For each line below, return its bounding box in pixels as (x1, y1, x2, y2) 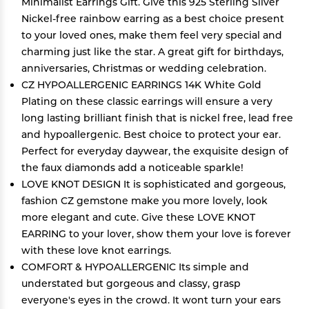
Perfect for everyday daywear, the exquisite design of (21, 145, 288, 157)
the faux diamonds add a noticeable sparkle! (21, 161, 243, 174)
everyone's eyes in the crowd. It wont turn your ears (21, 294, 281, 306)
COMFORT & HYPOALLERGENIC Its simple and (21, 261, 249, 273)
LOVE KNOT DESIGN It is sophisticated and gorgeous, (21, 178, 286, 190)
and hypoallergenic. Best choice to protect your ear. (21, 128, 281, 141)
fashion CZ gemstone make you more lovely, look (21, 195, 268, 207)
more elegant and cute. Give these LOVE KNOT (21, 211, 255, 223)
